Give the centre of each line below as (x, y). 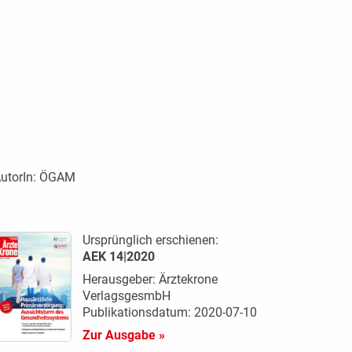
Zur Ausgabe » (123, 335)
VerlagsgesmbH (126, 295)
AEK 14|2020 (118, 256)
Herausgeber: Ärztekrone (150, 279)
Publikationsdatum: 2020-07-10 (169, 312)
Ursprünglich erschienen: (150, 240)
